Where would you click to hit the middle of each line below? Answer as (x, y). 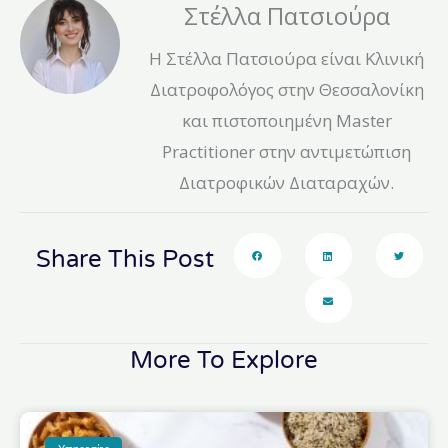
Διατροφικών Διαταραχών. (286, 183)
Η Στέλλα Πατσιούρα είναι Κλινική (286, 59)
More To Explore (224, 361)
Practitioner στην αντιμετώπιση (286, 152)
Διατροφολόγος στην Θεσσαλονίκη (286, 90)
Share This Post (124, 260)
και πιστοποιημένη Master (286, 121)
